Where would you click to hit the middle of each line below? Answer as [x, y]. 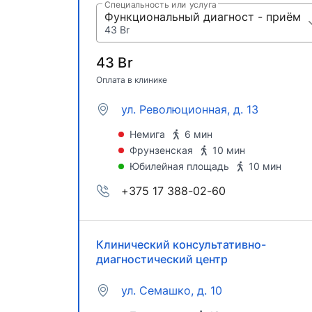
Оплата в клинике [132, 80]
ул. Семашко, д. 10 [172, 291]
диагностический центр [162, 259]
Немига [147, 134]
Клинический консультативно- [181, 245]
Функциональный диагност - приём [203, 16]
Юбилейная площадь [179, 166]
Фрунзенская [161, 150]
